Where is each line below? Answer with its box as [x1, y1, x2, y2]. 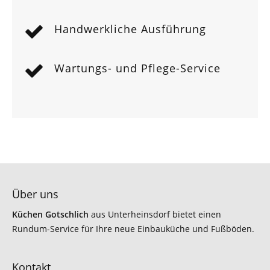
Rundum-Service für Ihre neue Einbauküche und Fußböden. [12, 223, 255, 234]
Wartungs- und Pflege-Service [54, 61, 221, 75]
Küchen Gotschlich [12, 209, 89, 220]
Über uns [12, 187, 59, 201]
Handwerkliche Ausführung [54, 22, 207, 36]
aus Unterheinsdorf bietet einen [89, 209, 222, 220]
